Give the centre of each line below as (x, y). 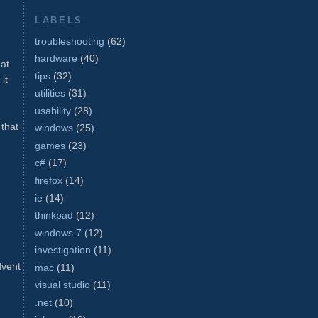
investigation (63, 250)
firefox (49, 180)
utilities (50, 93)
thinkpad (54, 215)
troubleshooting (70, 41)
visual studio (62, 285)
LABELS (59, 20)
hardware (56, 59)
